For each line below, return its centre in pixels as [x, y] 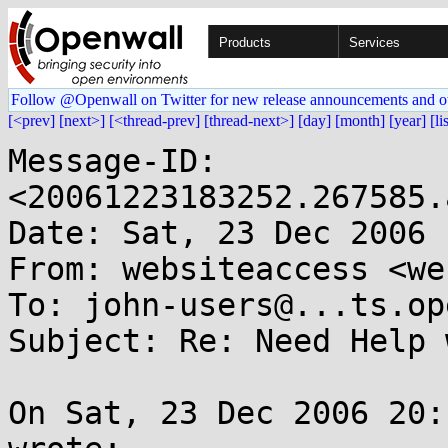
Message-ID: [112, 161]
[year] [407, 120]
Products [245, 42]
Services [374, 42]
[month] [360, 120]
